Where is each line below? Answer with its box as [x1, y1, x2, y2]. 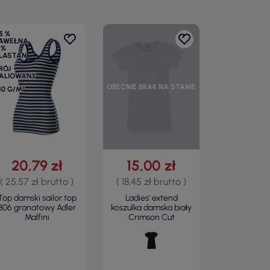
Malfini [24, 212, 49, 222]
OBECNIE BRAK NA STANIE [107, 83, 196, 91]
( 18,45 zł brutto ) [116, 176, 186, 187]
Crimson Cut [128, 212, 175, 222]
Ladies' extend [125, 193, 178, 203]
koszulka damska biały [111, 202, 192, 213]
